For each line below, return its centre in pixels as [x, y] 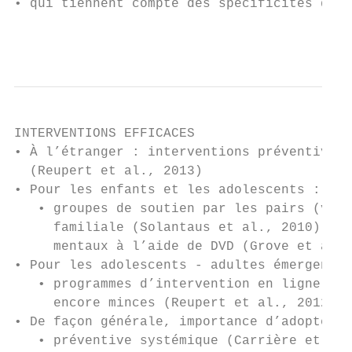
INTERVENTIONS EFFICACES [104, 134]
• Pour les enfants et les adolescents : [167, 190]
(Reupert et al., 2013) [108, 171]
